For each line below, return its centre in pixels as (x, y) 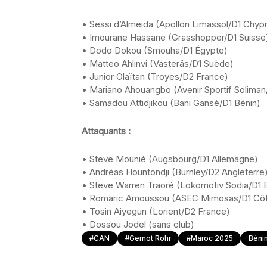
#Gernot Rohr (148, 238)
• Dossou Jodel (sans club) (138, 224)
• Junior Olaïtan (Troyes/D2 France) (155, 77)
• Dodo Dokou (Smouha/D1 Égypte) (155, 50)
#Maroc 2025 (210, 238)
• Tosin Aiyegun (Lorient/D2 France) (156, 211)
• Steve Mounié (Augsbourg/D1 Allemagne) (170, 159)
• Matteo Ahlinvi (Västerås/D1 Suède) (158, 63)
